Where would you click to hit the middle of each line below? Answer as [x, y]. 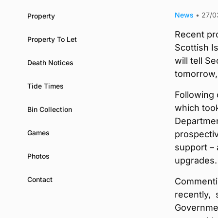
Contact [40, 179]
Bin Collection [50, 109]
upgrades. [196, 160]
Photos [38, 156]
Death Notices [50, 62]
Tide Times [45, 86]
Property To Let [52, 39]
